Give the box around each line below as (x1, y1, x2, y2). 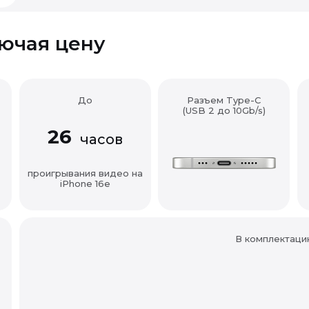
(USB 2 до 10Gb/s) (182, 105, 266, 116)
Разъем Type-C (187, 94, 261, 106)
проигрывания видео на (28, 168, 143, 179)
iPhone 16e (60, 178, 110, 189)
